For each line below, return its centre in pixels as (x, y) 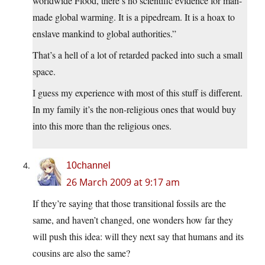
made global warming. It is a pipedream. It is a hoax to (134, 17)
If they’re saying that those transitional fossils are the (129, 203)
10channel (88, 166)
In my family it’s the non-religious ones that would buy (134, 109)
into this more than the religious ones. (102, 126)
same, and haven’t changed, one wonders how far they (133, 220)
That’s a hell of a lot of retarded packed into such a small (138, 55)
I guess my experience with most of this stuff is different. (138, 93)
